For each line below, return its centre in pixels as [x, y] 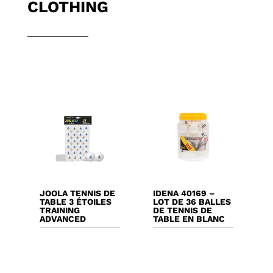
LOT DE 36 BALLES [192, 202]
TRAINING [59, 211]
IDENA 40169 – [184, 193]
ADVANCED [62, 219]
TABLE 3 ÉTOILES [75, 202]
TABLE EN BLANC [189, 219]
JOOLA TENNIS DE [77, 193]
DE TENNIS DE [183, 211]
